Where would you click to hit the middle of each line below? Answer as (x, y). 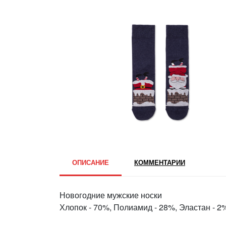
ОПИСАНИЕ (91, 162)
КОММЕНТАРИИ (160, 162)
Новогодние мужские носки (111, 195)
